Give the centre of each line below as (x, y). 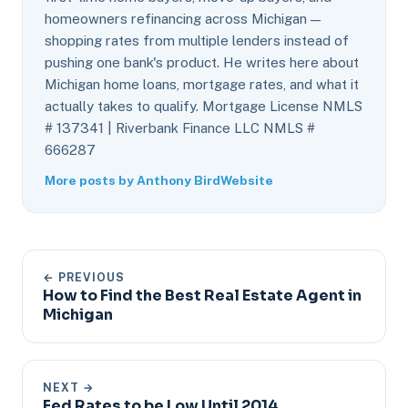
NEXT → (69, 387)
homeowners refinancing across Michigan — (183, 18)
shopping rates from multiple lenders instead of (197, 40)
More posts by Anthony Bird (133, 180)
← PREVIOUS (84, 277)
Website (247, 180)
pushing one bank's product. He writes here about (202, 62)
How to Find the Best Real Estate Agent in (202, 295)
